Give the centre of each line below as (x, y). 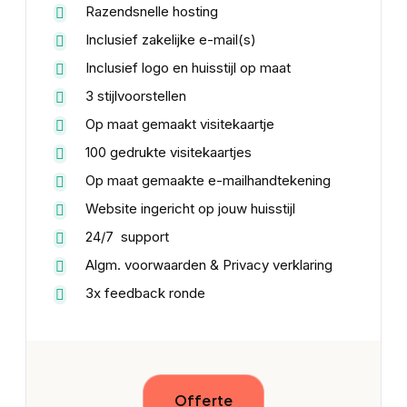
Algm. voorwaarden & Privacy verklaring (208, 264)
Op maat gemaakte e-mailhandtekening (208, 180)
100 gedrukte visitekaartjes (168, 152)
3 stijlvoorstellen (135, 95)
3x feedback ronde (145, 293)
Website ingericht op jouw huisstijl (190, 208)
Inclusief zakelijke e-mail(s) (170, 39)
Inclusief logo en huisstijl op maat (188, 67)
